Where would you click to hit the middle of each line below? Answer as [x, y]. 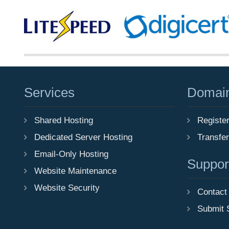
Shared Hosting [64, 120]
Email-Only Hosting [71, 154]
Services [49, 93]
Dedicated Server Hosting [83, 137]
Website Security [67, 188]
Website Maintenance [75, 171]
